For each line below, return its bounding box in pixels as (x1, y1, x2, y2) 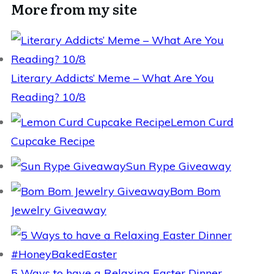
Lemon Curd (171, 115, 234, 130)
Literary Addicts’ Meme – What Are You (11, 71, 214, 86)
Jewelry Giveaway (11, 203, 106, 218)
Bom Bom (170, 184, 221, 199)
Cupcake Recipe (11, 134, 95, 149)
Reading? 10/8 (11, 90, 86, 105)
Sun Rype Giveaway (126, 159, 231, 174)
